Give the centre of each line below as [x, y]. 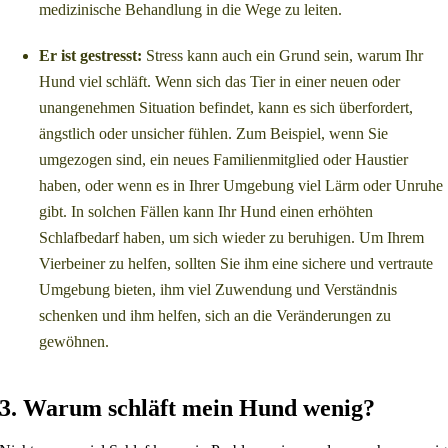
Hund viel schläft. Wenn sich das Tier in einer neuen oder [220, 82]
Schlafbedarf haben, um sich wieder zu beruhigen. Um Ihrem [232, 238]
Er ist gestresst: [91, 56]
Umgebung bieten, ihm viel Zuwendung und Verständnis [218, 290]
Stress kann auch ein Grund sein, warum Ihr [283, 56]
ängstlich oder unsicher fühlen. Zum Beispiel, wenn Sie [214, 134]
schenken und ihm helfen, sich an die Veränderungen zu [215, 316]
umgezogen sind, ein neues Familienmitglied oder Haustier [224, 160]
